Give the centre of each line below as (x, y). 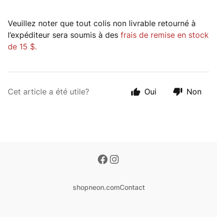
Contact (132, 187)
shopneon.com (96, 187)
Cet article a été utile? (48, 92)
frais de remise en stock (165, 35)
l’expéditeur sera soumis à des (64, 35)
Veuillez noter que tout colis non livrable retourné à (102, 23)
